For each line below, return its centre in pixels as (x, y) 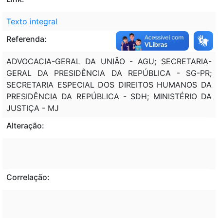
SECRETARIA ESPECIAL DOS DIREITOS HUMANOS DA (109, 84)
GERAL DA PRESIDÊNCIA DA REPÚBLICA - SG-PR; (109, 73)
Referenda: (27, 39)
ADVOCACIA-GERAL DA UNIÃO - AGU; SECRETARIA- (109, 61)
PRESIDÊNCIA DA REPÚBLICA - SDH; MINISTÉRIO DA (109, 96)
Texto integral (32, 21)
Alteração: (25, 125)
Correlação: (28, 177)
